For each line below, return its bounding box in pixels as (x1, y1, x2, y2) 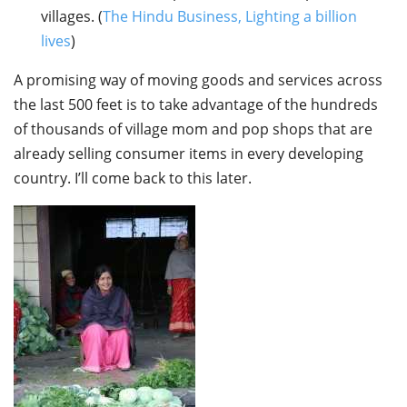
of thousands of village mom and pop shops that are (14, 119, 372, 140)
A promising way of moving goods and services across (14, 70, 382, 91)
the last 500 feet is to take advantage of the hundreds (14, 94, 378, 115)
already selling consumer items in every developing (14, 144, 363, 164)
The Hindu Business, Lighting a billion (103, 6, 357, 27)
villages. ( (41, 6, 103, 27)
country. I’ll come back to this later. (14, 168, 252, 189)
